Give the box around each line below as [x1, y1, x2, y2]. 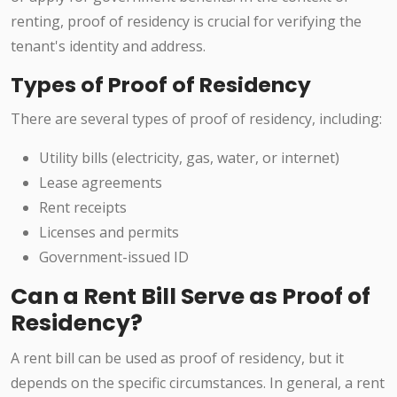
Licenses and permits [39, 222, 179, 243]
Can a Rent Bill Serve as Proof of [11, 281, 370, 313]
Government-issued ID [39, 247, 189, 268]
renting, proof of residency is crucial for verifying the [11, 12, 362, 32]
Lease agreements [39, 173, 162, 193]
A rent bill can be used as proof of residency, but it [11, 348, 344, 369]
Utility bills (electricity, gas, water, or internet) [39, 148, 339, 168]
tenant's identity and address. [11, 36, 206, 57]
